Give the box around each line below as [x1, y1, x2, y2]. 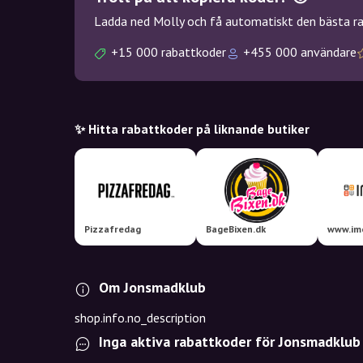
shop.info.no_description [75, 310, 206, 326]
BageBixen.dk [206, 223, 266, 235]
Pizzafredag [84, 223, 141, 235]
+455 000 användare [243, 44, 357, 60]
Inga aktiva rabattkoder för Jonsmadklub [99, 332, 361, 351]
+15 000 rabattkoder [111, 44, 226, 60]
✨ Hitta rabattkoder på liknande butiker [75, 121, 310, 137]
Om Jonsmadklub [99, 278, 206, 297]
